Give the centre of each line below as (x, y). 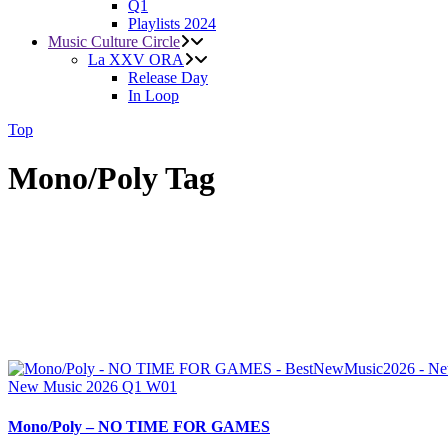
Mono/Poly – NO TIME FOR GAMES (139, 426)
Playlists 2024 (172, 23)
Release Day (168, 77)
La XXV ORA (136, 59)
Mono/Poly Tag (111, 178)
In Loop (153, 95)
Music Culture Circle (114, 41)
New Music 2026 (65, 387)
